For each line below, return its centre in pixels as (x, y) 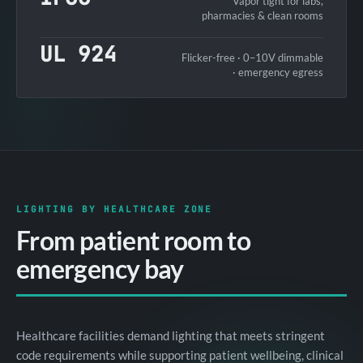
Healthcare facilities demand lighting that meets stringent (171, 335)
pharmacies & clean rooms (263, 15)
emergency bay (100, 268)
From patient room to (134, 240)
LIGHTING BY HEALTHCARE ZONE (115, 209)
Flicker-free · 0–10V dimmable (252, 57)
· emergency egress (278, 72)
